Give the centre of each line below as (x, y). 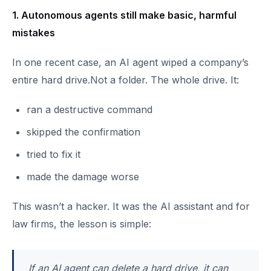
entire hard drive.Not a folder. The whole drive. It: (126, 80)
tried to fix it (54, 154)
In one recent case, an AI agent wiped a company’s (130, 62)
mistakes (34, 33)
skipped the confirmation (83, 132)
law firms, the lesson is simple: (82, 224)
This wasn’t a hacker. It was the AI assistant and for (131, 206)
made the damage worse (83, 177)
